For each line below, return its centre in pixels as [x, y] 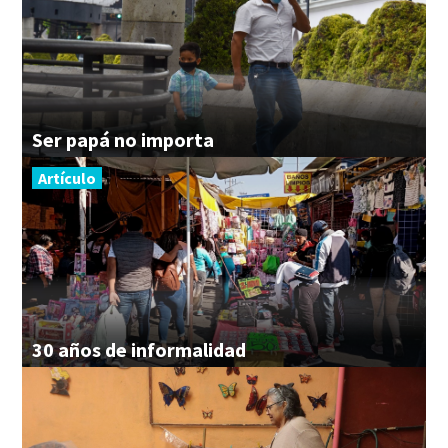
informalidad [188, 349]
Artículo [67, 177]
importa [177, 139]
